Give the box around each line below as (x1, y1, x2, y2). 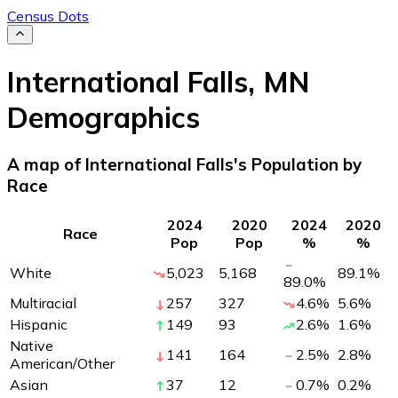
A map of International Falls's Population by (7, 154, 362, 176)
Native (10, 336, 53, 354)
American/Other (10, 354, 115, 372)
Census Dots (7, 7, 89, 25)
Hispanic (10, 314, 68, 333)
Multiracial (10, 293, 76, 312)
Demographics (7, 99, 200, 135)
